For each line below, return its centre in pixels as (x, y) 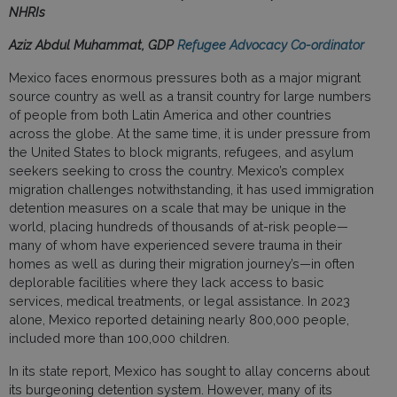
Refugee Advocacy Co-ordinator (271, 44)
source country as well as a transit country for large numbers (190, 96)
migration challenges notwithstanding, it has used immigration (191, 189)
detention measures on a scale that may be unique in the (178, 207)
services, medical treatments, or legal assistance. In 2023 (179, 300)
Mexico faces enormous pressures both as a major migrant (185, 77)
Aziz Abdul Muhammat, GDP (93, 44)
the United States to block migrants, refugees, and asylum (181, 152)
